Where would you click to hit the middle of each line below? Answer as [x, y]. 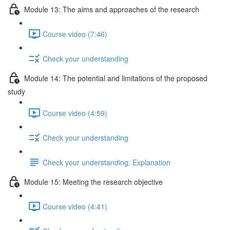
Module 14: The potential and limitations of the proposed [116, 78]
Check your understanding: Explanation [107, 162]
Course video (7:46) [75, 34]
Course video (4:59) [75, 113]
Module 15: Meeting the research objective [93, 181]
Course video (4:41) [75, 206]
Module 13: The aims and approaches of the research [112, 9]
